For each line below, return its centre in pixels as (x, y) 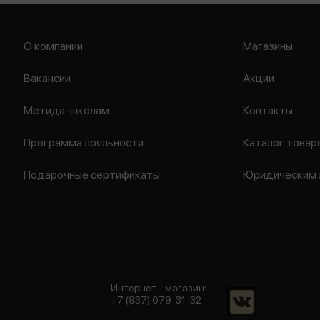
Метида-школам (66, 110)
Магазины (268, 46)
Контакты (268, 110)
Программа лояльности (84, 142)
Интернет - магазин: (159, 288)
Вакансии (47, 78)
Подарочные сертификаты (92, 175)
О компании (53, 46)
